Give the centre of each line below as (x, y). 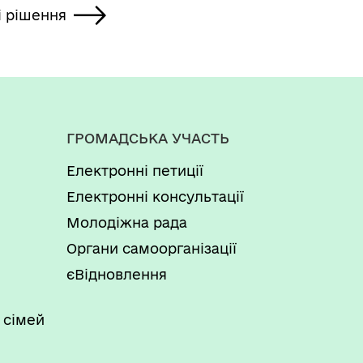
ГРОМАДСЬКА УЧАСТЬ (148, 138)
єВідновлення (117, 274)
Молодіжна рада (127, 222)
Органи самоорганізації (152, 248)
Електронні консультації (155, 196)
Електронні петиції (135, 171)
